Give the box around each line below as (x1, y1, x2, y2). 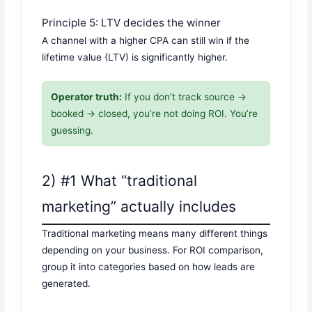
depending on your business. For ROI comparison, (42, 244, 264, 256)
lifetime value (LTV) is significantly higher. (42, 52, 228, 63)
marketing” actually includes (42, 197, 237, 215)
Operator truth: (51, 91, 123, 103)
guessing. (51, 125, 94, 136)
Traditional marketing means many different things (42, 227, 268, 239)
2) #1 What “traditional (42, 171, 198, 189)
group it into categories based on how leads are (42, 260, 256, 272)
